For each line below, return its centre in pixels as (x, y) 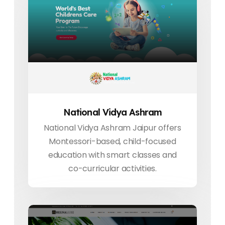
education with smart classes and (113, 155)
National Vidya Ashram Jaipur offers (113, 128)
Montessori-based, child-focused (113, 141)
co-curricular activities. (113, 168)
